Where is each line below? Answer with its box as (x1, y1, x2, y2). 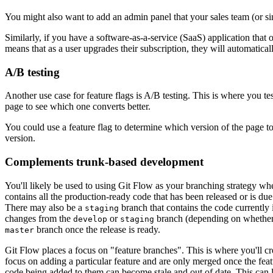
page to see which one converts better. (5, 101, 151, 112)
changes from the (5, 213, 73, 224)
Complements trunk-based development (5, 155, 204, 168)
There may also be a (5, 202, 85, 213)
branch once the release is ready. (34, 224, 160, 235)
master (5, 225, 34, 235)
